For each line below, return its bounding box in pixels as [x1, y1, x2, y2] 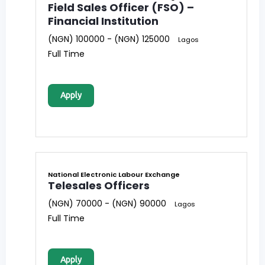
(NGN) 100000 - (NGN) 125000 [48, 33, 170, 46]
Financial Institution [48, 14, 159, 29]
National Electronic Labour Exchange [48, 170, 180, 180]
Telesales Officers [48, 178, 150, 193]
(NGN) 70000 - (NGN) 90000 [48, 198, 166, 210]
